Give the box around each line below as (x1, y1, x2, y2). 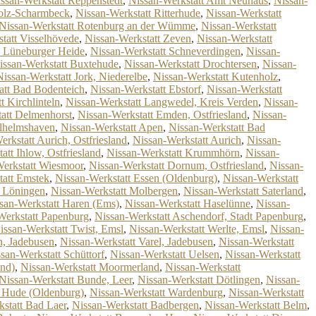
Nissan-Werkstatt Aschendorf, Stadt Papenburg (95, 210, 303, 222)
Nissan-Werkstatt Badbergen (72, 299, 199, 311)
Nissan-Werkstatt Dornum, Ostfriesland (89, 159, 264, 171)
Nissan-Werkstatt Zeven (85, 32, 191, 44)
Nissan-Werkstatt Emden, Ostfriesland (78, 109, 247, 121)
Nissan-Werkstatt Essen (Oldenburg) (55, 172, 217, 184)
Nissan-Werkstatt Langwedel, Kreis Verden (66, 96, 258, 108)
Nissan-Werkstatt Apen (61, 121, 163, 133)
